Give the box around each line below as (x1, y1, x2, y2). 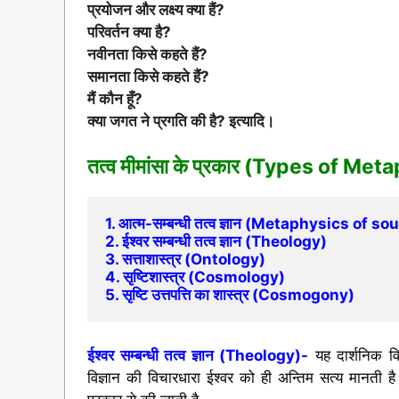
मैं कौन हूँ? (87, 89, 142, 108)
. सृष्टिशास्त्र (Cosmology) (116, 268, 285, 287)
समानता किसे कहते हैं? (87, 67, 209, 85)
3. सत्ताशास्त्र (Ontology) (105, 250, 265, 269)
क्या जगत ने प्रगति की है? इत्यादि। (87, 111, 274, 130)
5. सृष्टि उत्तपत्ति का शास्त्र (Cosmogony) (105, 286, 354, 305)
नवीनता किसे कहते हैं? (87, 45, 208, 63)
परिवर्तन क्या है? (87, 22, 171, 41)
